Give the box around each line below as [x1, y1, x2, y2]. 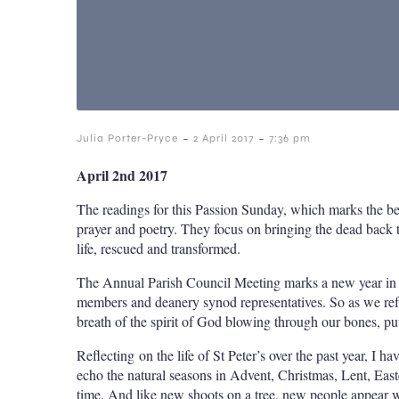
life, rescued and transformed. [77, 239, 240, 257]
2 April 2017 [193, 132, 254, 144]
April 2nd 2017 [77, 165, 167, 185]
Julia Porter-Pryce [77, 132, 178, 144]
